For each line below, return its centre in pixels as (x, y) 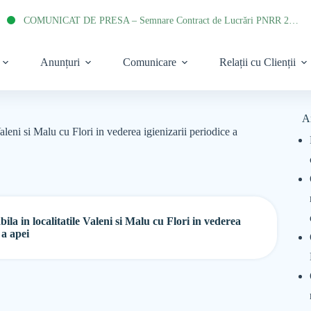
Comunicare (149, 62)
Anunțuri (60, 62)
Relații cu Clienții (257, 62)
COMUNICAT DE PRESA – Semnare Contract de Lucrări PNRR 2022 (294, 20)
